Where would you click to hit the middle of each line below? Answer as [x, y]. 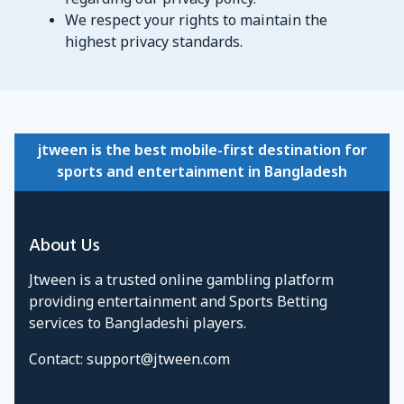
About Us [64, 245]
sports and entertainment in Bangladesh [202, 173]
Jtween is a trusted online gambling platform [181, 281]
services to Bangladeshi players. [138, 325]
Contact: [58, 361]
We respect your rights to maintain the [196, 22]
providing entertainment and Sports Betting [178, 303]
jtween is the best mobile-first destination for [202, 151]
